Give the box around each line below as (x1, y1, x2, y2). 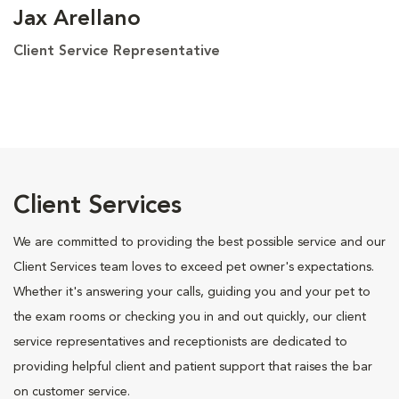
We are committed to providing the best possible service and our (13, 235, 386, 248)
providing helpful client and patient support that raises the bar (13, 360, 372, 373)
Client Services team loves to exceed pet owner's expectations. (13, 260, 374, 273)
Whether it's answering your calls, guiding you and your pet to (13, 285, 370, 298)
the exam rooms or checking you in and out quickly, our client (13, 310, 366, 323)
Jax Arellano (13, 8, 141, 30)
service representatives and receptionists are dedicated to (13, 335, 347, 348)
